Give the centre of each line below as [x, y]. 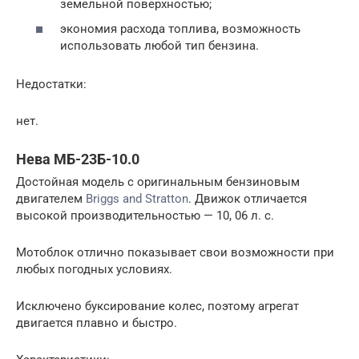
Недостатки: [51, 84]
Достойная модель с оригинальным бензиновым [158, 182]
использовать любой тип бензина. [159, 46]
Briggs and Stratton [137, 199]
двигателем [51, 199]
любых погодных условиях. [94, 269]
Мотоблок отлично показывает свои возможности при [175, 252]
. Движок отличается [248, 199]
